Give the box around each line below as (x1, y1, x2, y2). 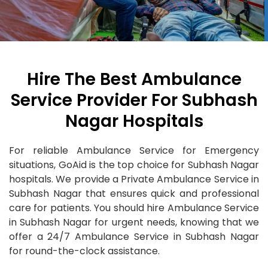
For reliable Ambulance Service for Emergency (9, 144, 259, 158)
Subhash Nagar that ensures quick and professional (9, 187, 259, 201)
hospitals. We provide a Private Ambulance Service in (9, 172, 259, 187)
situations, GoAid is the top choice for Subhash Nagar (9, 158, 259, 172)
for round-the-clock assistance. (9, 244, 160, 258)
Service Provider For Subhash (10, 89, 258, 112)
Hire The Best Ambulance (26, 68, 242, 92)
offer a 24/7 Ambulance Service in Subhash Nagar (9, 230, 259, 244)
